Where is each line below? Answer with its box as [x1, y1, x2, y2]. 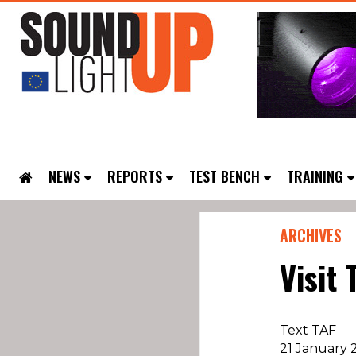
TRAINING [287, 166, 343, 187]
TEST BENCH [189, 166, 260, 187]
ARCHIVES [280, 223, 342, 247]
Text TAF [280, 323, 337, 338]
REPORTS [107, 166, 162, 187]
